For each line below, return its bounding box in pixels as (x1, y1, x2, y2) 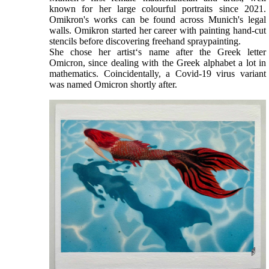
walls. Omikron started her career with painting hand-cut (49, 25, 266, 36)
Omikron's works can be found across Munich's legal (49, 14, 266, 25)
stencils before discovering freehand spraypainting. (49, 36, 241, 47)
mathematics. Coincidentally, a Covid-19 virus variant (49, 68, 266, 79)
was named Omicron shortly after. (49, 79, 177, 90)
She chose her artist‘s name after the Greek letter (49, 47, 266, 58)
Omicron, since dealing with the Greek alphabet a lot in (49, 58, 266, 68)
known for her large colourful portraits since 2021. (49, 4, 266, 14)
